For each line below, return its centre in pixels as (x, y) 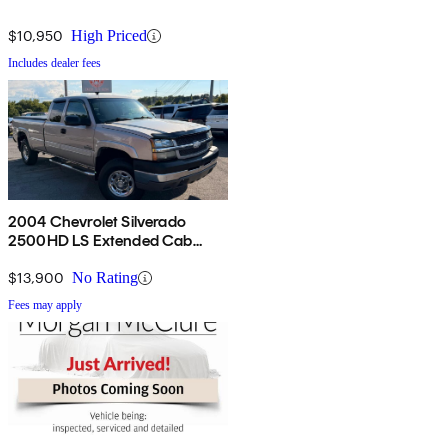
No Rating (105, 278)
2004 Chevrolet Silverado (97, 222)
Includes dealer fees (54, 63)
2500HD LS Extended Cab (100, 241)
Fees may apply (45, 305)
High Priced (109, 36)
